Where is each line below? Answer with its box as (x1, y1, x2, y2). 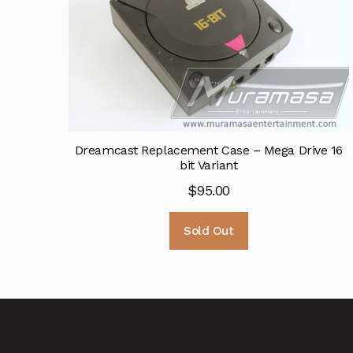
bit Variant (180, 158, 238, 173)
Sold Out (184, 223, 234, 238)
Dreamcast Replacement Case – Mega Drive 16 (74, 143, 343, 158)
